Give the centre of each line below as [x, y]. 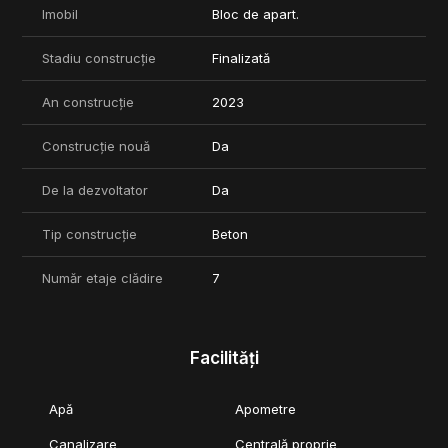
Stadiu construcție [99, 58]
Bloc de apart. [255, 14]
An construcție [88, 102]
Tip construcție [89, 234]
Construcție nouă [96, 146]
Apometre [266, 409]
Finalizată [241, 58]
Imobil [60, 14]
